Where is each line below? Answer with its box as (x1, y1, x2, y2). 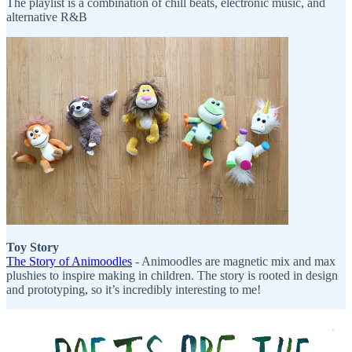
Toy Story (6, 240, 59, 255)
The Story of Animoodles (6, 255, 132, 269)
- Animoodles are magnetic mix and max (132, 255, 335, 269)
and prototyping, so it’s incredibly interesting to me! (6, 283, 261, 297)
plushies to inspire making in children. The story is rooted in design (6, 269, 338, 283)
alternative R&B (6, 9, 87, 24)
